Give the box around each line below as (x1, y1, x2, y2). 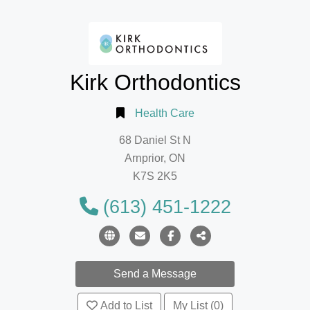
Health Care (134, 107, 194, 119)
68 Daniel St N (119, 134, 191, 147)
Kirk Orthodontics (69, 70, 241, 95)
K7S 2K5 (133, 170, 177, 183)
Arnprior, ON (125, 152, 185, 165)
